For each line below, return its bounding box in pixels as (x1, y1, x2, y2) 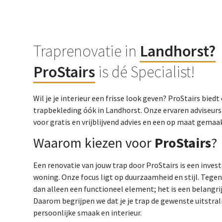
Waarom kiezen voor (33, 134, 155, 152)
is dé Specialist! (95, 62, 195, 82)
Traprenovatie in (33, 41, 140, 61)
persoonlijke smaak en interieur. (33, 208, 142, 218)
